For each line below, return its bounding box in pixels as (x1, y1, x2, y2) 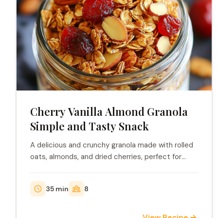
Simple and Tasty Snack (30, 119, 149, 133)
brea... (30, 163, 50, 173)
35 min (46, 184, 69, 193)
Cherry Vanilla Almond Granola (30, 104, 188, 119)
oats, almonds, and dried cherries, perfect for (30, 152, 182, 162)
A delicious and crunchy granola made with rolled (30, 140, 193, 150)
